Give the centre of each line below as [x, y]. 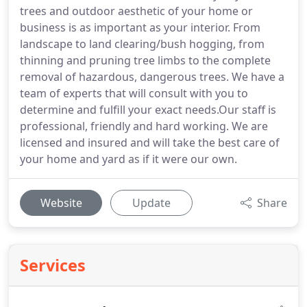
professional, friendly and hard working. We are [144, 126]
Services [53, 265]
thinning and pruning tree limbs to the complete [145, 60]
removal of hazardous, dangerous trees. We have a [152, 77]
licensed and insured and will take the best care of [150, 143]
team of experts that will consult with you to [134, 93]
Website [61, 203]
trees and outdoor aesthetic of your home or [136, 11]
